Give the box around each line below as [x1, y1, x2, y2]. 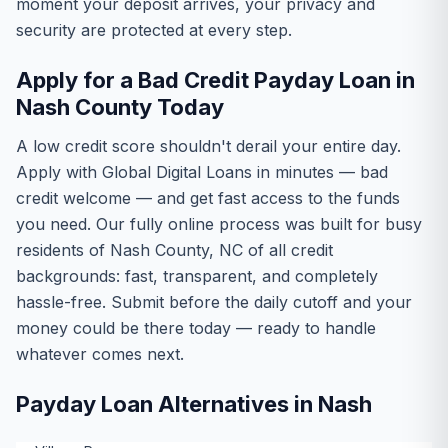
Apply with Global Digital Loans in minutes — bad [16, 162, 388, 182]
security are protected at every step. [16, 20, 292, 40]
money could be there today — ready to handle [16, 318, 376, 338]
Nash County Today [16, 94, 224, 120]
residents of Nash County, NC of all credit [16, 240, 333, 260]
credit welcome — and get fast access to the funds [16, 188, 400, 208]
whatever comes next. [16, 344, 184, 364]
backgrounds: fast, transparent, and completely [16, 266, 378, 286]
